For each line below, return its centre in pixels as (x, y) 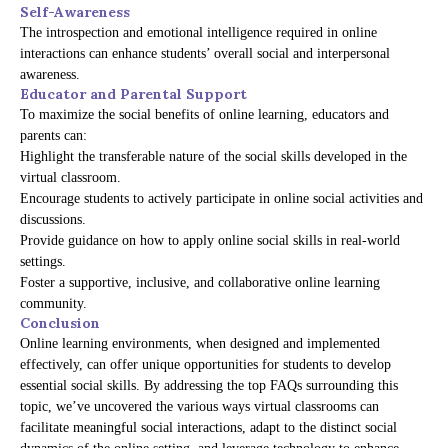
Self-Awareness (75, 12)
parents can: (53, 136)
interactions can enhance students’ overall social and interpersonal (205, 54)
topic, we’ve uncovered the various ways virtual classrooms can (199, 407)
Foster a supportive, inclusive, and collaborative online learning (200, 283)
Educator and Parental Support (133, 94)
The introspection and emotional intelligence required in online (198, 33)
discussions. (53, 220)
